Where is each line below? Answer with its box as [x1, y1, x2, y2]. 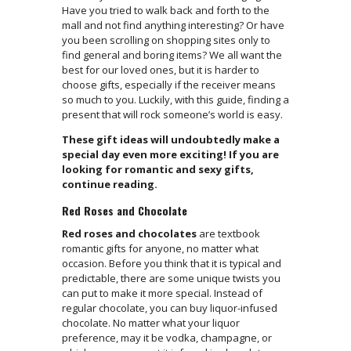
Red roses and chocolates [62, 226, 197, 241]
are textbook [197, 226, 260, 241]
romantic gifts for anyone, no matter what [62, 241, 259, 256]
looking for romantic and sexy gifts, [62, 162, 254, 177]
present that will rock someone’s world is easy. [62, 107, 285, 122]
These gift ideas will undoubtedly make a [62, 132, 280, 147]
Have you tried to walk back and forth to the [62, 3, 270, 18]
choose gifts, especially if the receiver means [62, 78, 276, 92]
